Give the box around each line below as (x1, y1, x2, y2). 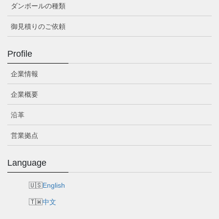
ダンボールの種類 (11, 1, 66, 10)
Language (7, 157, 46, 168)
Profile (7, 48, 32, 59)
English (43, 181, 65, 189)
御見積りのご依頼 (11, 22, 66, 30)
